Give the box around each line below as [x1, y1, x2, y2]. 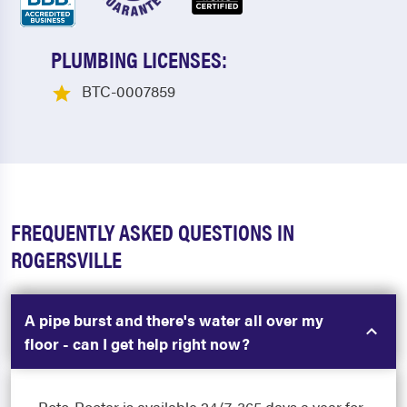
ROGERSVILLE [11, 243, 122, 275]
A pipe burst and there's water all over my [25, 309, 323, 332]
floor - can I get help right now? [25, 333, 250, 355]
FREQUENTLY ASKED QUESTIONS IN [11, 215, 294, 248]
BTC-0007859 [82, 80, 175, 103]
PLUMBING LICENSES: [51, 43, 227, 75]
